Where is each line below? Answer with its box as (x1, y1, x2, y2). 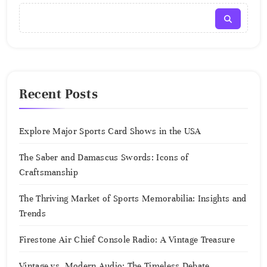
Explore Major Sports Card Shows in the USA (19, 126, 201, 137)
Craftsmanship (19, 167, 78, 178)
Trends (19, 208, 46, 219)
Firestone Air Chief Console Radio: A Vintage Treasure (19, 234, 235, 246)
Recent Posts (19, 86, 98, 103)
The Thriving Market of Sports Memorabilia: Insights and (19, 193, 247, 204)
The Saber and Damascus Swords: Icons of (19, 152, 189, 163)
